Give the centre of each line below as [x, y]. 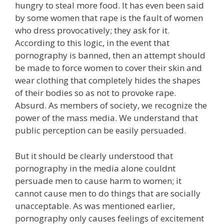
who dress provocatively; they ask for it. [92, 30]
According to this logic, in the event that [92, 43]
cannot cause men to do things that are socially [108, 193]
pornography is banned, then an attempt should [110, 55]
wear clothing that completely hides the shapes [108, 80]
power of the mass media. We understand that [106, 118]
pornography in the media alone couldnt [95, 168]
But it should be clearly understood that [94, 155]
